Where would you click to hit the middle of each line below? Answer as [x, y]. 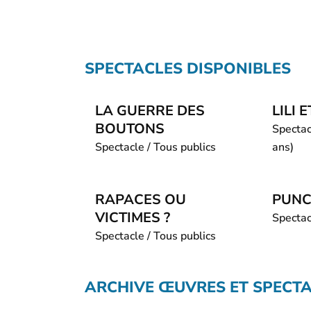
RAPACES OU [141, 200]
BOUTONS [130, 129]
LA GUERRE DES [150, 111]
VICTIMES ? [133, 218]
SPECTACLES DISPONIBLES [188, 69]
